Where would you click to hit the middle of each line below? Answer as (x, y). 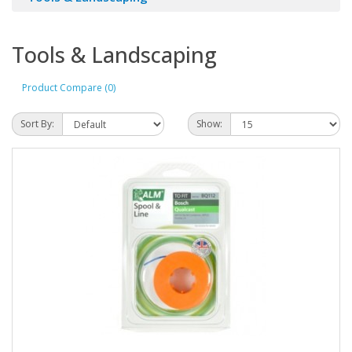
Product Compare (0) (69, 87)
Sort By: (37, 124)
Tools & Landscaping (114, 55)
